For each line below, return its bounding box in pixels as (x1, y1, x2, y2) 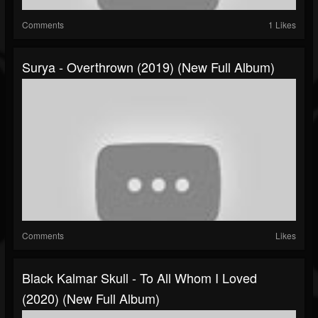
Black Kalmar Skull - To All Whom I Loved (22, 268, 257, 287)
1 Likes (268, 18, 296, 31)
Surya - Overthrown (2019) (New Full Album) (22, 57, 275, 77)
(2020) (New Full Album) (22, 289, 160, 308)
